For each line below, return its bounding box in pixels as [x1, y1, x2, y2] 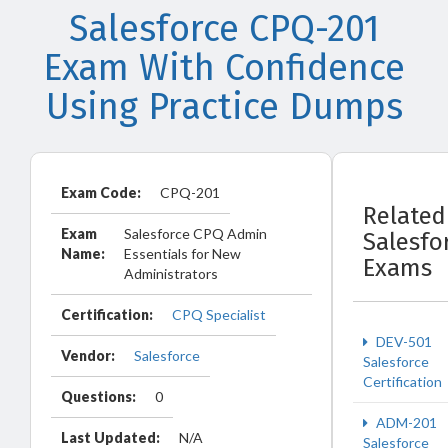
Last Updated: [61, 429, 160, 446]
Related [363, 202, 446, 230]
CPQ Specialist [172, 306, 266, 323]
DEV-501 [373, 333, 432, 350]
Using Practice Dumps [45, 85, 403, 129]
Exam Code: [61, 184, 141, 201]
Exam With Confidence [43, 46, 405, 90]
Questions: [61, 388, 136, 405]
